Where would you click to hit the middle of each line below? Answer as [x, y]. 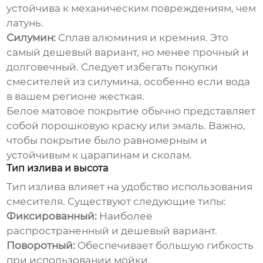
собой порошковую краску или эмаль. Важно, [126, 126]
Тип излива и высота [58, 168]
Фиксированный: [52, 216]
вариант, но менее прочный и [171, 53]
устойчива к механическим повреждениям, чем [131, 9]
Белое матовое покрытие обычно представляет [131, 111]
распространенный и [64, 231]
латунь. [25, 23]
